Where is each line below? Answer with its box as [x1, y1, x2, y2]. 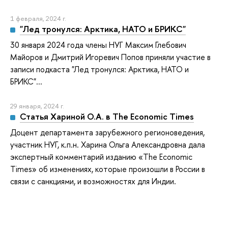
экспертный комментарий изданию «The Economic [10, 151, 192, 163]
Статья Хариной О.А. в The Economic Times [19, 110, 194, 123]
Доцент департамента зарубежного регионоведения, [10, 127, 205, 138]
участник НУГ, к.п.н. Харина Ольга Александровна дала [10, 139, 205, 151]
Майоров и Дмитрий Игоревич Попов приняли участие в [10, 51, 211, 63]
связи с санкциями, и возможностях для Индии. [10, 176, 176, 187]
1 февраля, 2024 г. [10, 13, 66, 23]
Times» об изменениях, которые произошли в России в [10, 163, 205, 175]
